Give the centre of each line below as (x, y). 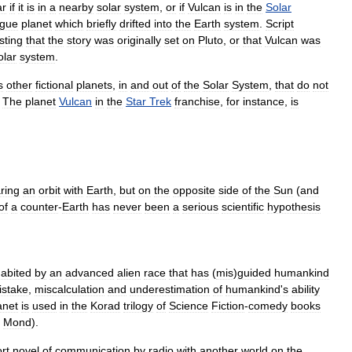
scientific (243, 207)
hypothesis (294, 207)
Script (280, 24)
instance (264, 102)
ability (306, 290)
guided (254, 273)
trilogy (138, 306)
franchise (197, 102)
